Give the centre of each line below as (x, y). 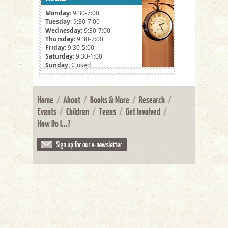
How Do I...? (54, 123)
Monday (58, 13)
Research (152, 100)
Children (78, 111)
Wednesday (63, 30)
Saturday (59, 56)
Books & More (110, 100)
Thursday (60, 39)
